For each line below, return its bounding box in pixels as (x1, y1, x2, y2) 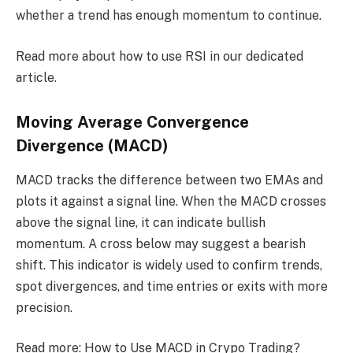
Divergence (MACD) (16, 136, 169, 155)
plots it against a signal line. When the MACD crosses (16, 193, 326, 209)
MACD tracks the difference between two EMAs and (16, 172, 323, 188)
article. (16, 69, 57, 85)
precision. (16, 299, 72, 315)
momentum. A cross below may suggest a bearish (16, 236, 306, 251)
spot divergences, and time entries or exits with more (16, 278, 328, 294)
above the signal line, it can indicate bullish (16, 214, 266, 230)
